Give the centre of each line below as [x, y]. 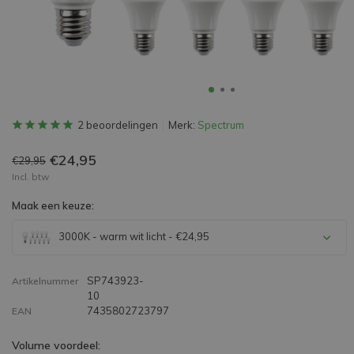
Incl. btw [30, 177]
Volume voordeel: [56, 345]
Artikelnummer [45, 281]
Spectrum [221, 125]
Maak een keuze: [53, 205]
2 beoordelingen [118, 125]
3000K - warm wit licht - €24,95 [133, 236]
